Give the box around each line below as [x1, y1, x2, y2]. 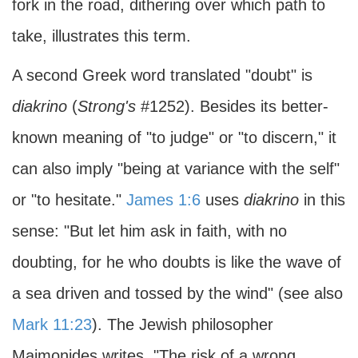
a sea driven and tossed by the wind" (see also [12, 284, 343, 302]
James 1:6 [126, 191, 201, 209]
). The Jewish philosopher [92, 316, 273, 333]
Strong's [78, 97, 136, 115]
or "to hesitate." [12, 191, 126, 209]
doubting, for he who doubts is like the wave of [12, 253, 341, 271]
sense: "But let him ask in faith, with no [12, 222, 287, 240]
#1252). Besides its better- [136, 97, 328, 115]
